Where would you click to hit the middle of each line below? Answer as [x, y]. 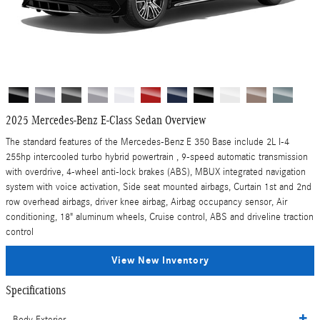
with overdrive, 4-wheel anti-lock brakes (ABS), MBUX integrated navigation [156, 172]
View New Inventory [160, 261]
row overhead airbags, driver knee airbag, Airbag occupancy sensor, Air [146, 202]
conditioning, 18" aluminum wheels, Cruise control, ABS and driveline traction [160, 217]
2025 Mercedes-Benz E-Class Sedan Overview [106, 120]
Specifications [36, 290]
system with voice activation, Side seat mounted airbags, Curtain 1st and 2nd [159, 187]
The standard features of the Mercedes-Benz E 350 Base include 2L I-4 [147, 142]
